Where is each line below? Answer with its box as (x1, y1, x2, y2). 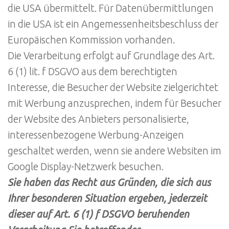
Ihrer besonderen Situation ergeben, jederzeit (8, 192, 207, 204)
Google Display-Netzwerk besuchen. (8, 161, 164, 172)
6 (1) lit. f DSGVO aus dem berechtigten (8, 65, 177, 77)
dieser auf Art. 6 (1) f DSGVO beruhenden (8, 208, 189, 220)
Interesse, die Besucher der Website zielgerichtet (8, 81, 218, 93)
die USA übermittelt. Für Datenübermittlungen (8, 2, 214, 14)
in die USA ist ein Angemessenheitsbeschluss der (8, 18, 218, 30)
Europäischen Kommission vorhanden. (8, 34, 175, 45)
